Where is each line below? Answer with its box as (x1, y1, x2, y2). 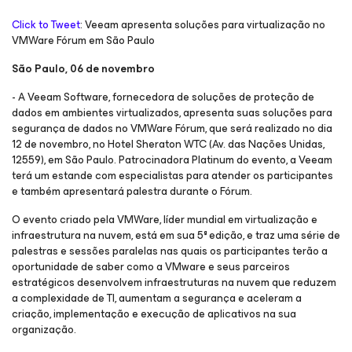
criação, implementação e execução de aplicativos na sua (12, 305, 296, 323)
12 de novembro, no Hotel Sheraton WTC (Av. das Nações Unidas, (12, 135, 324, 153)
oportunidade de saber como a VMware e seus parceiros (12, 258, 290, 276)
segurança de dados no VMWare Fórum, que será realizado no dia (12, 119, 332, 137)
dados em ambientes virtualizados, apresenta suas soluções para (12, 104, 332, 122)
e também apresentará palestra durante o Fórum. (12, 182, 252, 200)
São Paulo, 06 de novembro (12, 60, 155, 78)
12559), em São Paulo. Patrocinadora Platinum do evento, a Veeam (12, 151, 332, 169)
